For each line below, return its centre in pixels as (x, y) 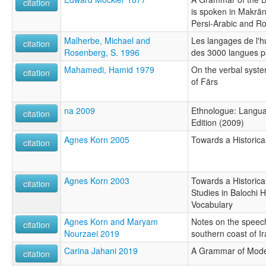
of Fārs (205, 81)
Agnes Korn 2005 (97, 139)
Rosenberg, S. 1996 (102, 52)
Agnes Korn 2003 (97, 180)
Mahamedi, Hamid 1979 (109, 69)
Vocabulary (212, 204)
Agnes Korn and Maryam (111, 221)
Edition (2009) (218, 122)
